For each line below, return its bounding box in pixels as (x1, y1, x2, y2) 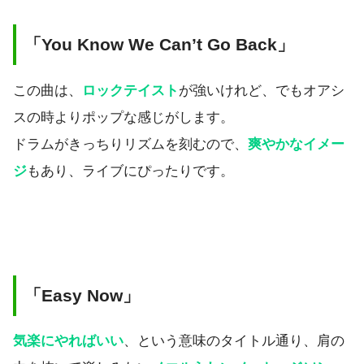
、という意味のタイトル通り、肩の (123, 333, 344, 349)
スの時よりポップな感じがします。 (13, 109, 234, 125)
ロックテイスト (82, 82, 179, 98)
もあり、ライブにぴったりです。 (27, 162, 234, 179)
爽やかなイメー (248, 136, 344, 152)
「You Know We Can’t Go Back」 (24, 35, 294, 54)
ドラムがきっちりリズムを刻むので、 (13, 136, 248, 152)
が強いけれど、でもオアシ (179, 82, 344, 98)
